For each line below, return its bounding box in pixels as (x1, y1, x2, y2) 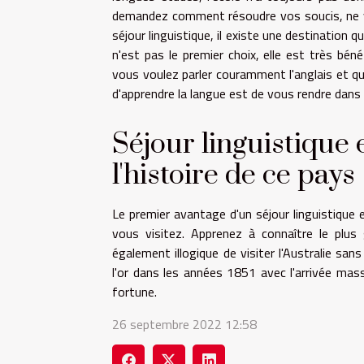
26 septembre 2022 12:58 (112, 314, 257, 335)
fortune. (112, 282, 157, 302)
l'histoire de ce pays (112, 158, 355, 194)
